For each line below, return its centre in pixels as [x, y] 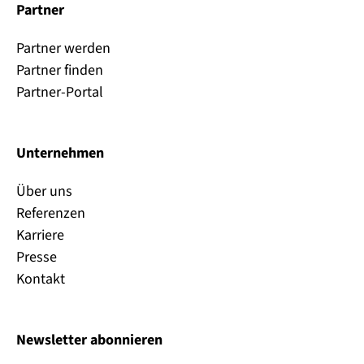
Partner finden [60, 71]
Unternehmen [60, 154]
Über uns [44, 192]
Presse [37, 258]
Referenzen [51, 214]
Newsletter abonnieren [89, 340]
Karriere [40, 236]
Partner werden [63, 49]
